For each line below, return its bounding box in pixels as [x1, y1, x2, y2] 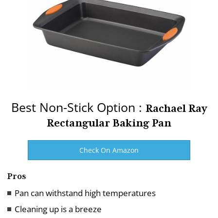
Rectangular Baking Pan [47, 116, 171, 129]
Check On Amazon [79, 145, 139, 155]
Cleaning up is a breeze [15, 203, 102, 215]
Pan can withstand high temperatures [15, 187, 158, 199]
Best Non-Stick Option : [11, 98, 145, 115]
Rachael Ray [145, 102, 207, 114]
